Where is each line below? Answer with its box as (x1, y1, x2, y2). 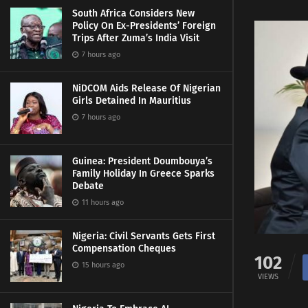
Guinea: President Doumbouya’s (72, 155, 212, 167)
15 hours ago (80, 261, 124, 269)
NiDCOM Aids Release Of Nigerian (72, 82, 221, 94)
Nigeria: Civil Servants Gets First (72, 230, 215, 242)
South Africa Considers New (72, 8, 195, 19)
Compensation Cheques (72, 243, 176, 254)
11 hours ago (80, 198, 124, 207)
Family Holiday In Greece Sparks (72, 168, 214, 179)
